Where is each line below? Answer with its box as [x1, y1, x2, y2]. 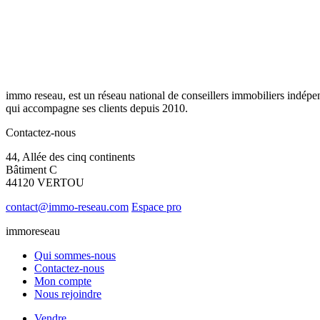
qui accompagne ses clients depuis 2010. [6, 102, 188, 115]
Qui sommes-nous [34, 249, 116, 262]
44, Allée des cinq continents [6, 151, 135, 164]
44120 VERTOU [6, 176, 84, 189]
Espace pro [131, 201, 181, 214]
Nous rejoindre [34, 288, 101, 301]
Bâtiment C [6, 164, 57, 176]
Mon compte [34, 275, 91, 288]
